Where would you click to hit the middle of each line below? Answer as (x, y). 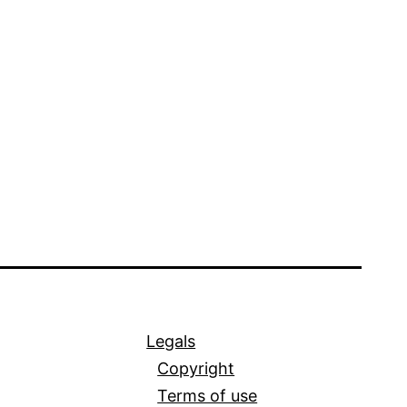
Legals (171, 341)
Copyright (196, 368)
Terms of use (208, 396)
